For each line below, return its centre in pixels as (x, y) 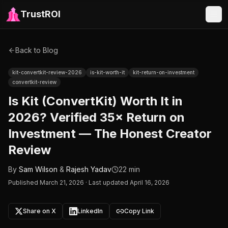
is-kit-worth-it (107, 72)
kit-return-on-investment (164, 72)
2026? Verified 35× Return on (96, 117)
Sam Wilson (38, 169)
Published (24, 182)
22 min (129, 169)
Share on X (39, 211)
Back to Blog (37, 50)
